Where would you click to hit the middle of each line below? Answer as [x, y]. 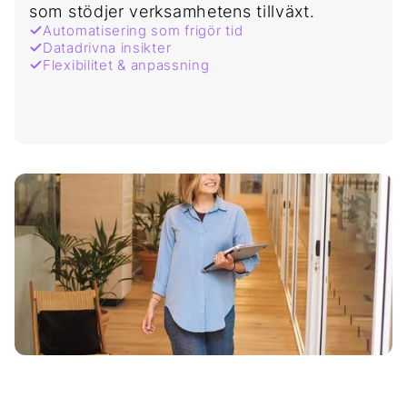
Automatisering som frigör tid [143, 31]
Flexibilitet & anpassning [126, 65]
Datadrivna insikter [107, 48]
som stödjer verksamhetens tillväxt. [172, 12]
